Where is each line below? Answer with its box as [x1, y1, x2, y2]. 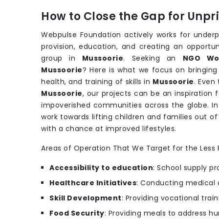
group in [41, 53, 82, 64]
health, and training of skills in [41, 77, 153, 87]
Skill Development [49, 193, 122, 203]
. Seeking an [123, 53, 183, 64]
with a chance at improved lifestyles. [41, 124, 176, 134]
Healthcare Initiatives [49, 178, 136, 188]
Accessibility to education [49, 163, 153, 173]
